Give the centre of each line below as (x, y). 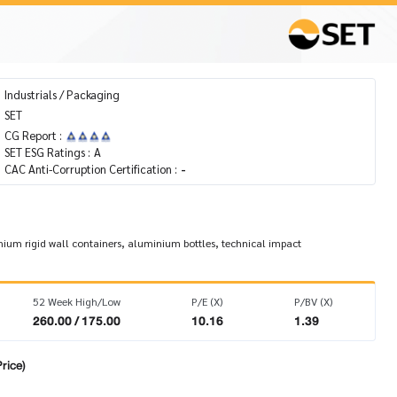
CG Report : (33, 135)
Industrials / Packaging (62, 94)
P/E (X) (206, 301)
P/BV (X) (313, 301)
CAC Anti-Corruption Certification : (91, 169)
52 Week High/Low (76, 301)
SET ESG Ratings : (47, 152)
